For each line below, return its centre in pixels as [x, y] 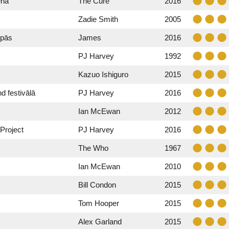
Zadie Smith [98, 19]
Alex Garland [100, 222]
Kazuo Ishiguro [103, 74]
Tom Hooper [99, 203]
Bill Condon [97, 185]
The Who [93, 148]
